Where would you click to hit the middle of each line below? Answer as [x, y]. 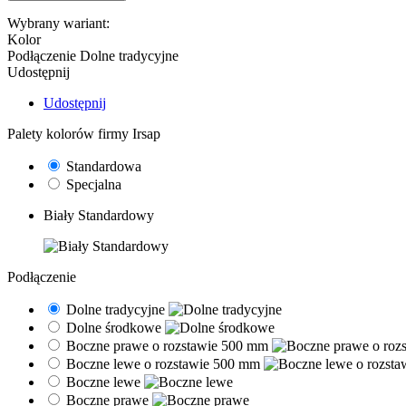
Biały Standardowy [99, 215]
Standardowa [104, 166]
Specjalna [94, 184]
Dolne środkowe [116, 327]
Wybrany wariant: [58, 23]
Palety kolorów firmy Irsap [84, 133]
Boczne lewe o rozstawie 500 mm [165, 363]
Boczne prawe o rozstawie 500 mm [169, 345]
